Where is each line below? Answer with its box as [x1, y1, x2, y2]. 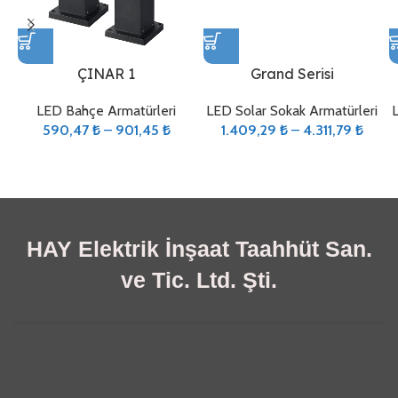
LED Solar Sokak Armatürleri [206, 101, 378, 119]
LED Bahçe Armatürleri [36, 101, 176, 119]
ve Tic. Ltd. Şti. [121, 267, 277, 292]
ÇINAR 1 [77, 64, 135, 83]
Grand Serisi [250, 64, 334, 83]
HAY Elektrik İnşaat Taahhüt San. [26, 235, 372, 261]
